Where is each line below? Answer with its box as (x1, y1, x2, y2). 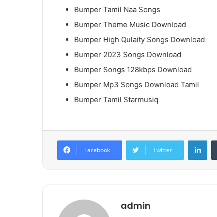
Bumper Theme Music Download (74, 20, 186, 30)
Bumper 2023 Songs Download (74, 50, 181, 60)
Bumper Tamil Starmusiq (74, 95, 158, 105)
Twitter (153, 146, 172, 155)
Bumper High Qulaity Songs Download (74, 35, 205, 45)
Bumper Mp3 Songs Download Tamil (74, 80, 199, 90)
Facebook (84, 146, 110, 155)
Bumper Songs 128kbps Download (74, 65, 192, 75)
